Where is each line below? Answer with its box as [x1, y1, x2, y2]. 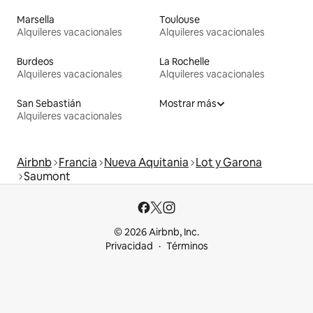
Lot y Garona [196, 155, 262, 170]
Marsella [17, 13, 54, 27]
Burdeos [17, 55, 54, 68]
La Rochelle [159, 55, 210, 68]
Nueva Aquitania [104, 155, 189, 170]
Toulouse [159, 13, 200, 27]
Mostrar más [159, 97, 217, 110]
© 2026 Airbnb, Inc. [114, 226, 199, 239]
